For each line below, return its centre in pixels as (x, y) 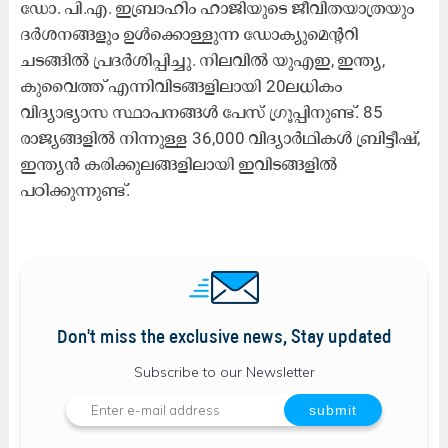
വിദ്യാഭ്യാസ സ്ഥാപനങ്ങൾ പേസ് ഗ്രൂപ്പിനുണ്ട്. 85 (201, 111)
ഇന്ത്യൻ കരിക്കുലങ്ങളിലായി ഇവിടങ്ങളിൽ (179, 163)
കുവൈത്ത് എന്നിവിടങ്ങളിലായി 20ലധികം (181, 85)
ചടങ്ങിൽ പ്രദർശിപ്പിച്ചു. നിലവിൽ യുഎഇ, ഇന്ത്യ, (202, 59)
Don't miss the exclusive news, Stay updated (224, 338)
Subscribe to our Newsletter (224, 371)
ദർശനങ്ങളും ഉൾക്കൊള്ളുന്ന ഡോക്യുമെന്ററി (189, 33)
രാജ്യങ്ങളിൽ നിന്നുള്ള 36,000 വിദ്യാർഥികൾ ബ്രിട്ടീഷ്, (220, 137)
